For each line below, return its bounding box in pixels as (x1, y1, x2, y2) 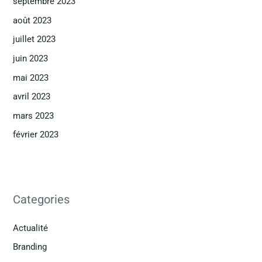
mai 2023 (13, 72, 49, 83)
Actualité (13, 222, 49, 233)
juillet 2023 (13, 34, 56, 45)
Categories (13, 192, 70, 206)
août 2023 (13, 15, 52, 26)
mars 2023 (13, 110, 54, 121)
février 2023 (13, 129, 59, 140)
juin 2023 (13, 53, 49, 64)
